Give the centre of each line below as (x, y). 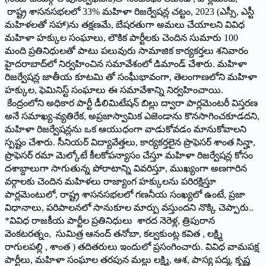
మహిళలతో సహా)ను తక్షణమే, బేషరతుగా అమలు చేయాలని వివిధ (125, 24)
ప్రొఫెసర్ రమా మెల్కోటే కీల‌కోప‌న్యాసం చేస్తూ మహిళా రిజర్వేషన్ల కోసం (129, 155)
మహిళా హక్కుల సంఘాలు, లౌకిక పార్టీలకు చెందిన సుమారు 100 (121, 37)
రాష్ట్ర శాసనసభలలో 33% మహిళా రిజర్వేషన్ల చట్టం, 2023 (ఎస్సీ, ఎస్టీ (129, 11)
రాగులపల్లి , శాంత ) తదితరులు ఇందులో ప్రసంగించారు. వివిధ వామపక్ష (132, 246)
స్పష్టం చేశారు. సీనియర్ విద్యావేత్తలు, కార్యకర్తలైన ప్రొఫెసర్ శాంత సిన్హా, (130, 142)
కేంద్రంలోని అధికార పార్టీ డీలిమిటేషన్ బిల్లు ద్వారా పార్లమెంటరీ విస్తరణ (131, 103)
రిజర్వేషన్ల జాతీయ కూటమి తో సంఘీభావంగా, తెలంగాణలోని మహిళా (131, 77)
